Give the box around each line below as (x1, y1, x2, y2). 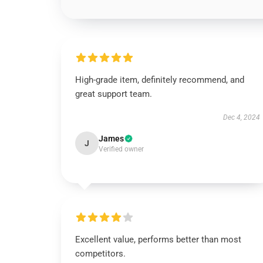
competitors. (75, 248, 126, 259)
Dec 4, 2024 (222, 113, 260, 122)
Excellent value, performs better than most (75, 234, 241, 245)
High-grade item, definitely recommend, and (75, 75, 244, 85)
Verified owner (99, 145, 144, 153)
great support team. (75, 89, 152, 99)
